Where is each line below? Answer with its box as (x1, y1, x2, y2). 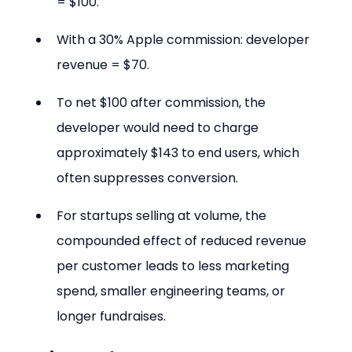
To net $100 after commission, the (57, 93, 269, 112)
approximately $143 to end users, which (57, 143, 303, 162)
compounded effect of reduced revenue (57, 231, 310, 250)
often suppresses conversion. (57, 168, 239, 187)
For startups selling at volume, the (57, 206, 270, 225)
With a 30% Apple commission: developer (57, 30, 313, 49)
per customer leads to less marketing (57, 256, 293, 275)
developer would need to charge (57, 118, 262, 137)
